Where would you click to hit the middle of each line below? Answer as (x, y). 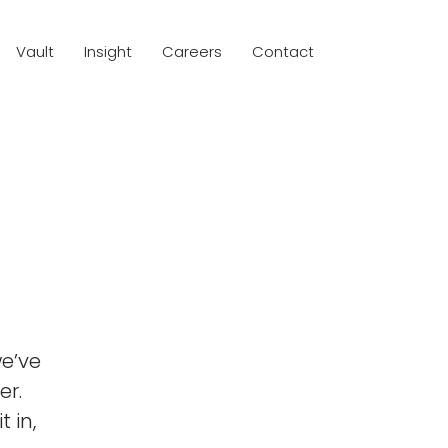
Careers (191, 51)
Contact (282, 51)
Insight (107, 51)
